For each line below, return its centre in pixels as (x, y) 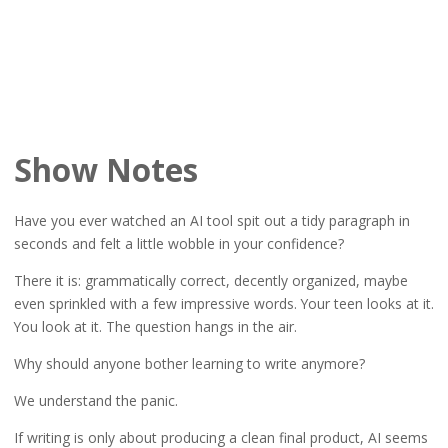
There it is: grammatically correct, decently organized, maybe (210, 281)
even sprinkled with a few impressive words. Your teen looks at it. (223, 304)
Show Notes (105, 170)
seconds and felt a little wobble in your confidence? (178, 244)
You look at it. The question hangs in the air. (155, 327)
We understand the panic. (95, 401)
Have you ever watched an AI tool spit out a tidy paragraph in (211, 221)
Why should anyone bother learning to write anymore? (189, 364)
